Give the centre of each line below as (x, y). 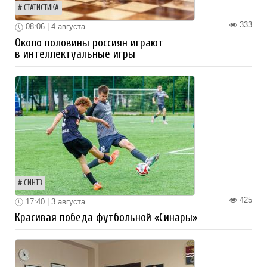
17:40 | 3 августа (54, 201)
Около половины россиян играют (89, 43)
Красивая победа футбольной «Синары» (106, 218)
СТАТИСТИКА (41, 7)
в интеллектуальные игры (75, 54)
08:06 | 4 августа (54, 26)
